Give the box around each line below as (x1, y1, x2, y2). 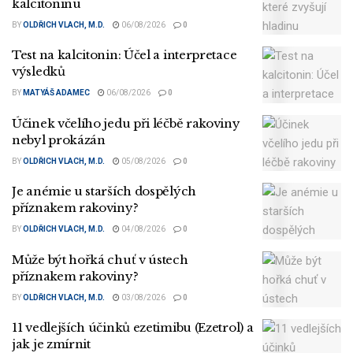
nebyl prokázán (12, 132, 106, 147)
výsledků (12, 64, 65, 80)
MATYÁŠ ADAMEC (23, 88, 90, 98)
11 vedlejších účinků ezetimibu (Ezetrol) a (12, 320, 254, 336)
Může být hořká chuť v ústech (12, 251, 188, 267)
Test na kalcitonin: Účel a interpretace (12, 47, 237, 63)
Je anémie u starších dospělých (12, 184, 196, 199)
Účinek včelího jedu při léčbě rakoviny (12, 115, 240, 131)
